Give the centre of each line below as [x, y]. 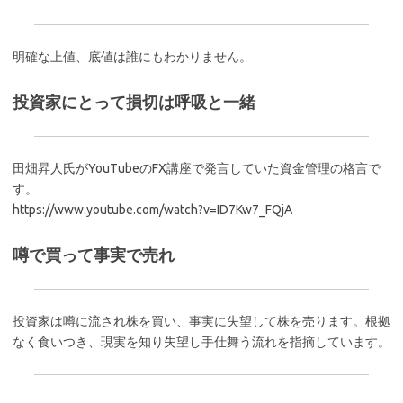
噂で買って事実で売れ [94, 255]
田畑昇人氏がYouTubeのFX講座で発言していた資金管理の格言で [197, 168]
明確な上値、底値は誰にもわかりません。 [132, 57]
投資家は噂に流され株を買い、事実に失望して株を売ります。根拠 [201, 321]
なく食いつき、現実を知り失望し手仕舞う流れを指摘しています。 [201, 342]
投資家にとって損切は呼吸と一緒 [134, 102]
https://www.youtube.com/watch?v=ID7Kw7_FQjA [152, 210]
